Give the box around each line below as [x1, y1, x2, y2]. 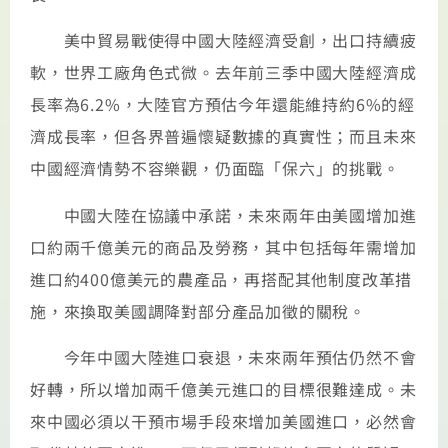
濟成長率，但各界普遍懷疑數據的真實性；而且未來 [30, 124, 417, 149]
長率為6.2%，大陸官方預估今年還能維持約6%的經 [30, 92, 415, 117]
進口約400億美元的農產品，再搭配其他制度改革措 [30, 266, 413, 291]
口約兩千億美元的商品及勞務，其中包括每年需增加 [30, 234, 417, 259]
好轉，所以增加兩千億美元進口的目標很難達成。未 [30, 377, 417, 402]
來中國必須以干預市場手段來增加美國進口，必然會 [30, 409, 417, 434]
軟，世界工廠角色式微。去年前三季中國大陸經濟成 [30, 60, 417, 85]
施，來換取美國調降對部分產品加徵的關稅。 [30, 298, 366, 323]
